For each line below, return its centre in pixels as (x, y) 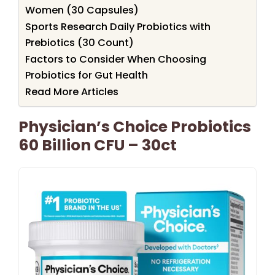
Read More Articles (72, 91)
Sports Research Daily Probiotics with (118, 26)
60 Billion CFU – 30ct (98, 145)
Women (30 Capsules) (82, 10)
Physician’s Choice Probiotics (135, 126)
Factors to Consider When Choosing (116, 59)
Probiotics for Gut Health (87, 75)
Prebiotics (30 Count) (79, 42)
